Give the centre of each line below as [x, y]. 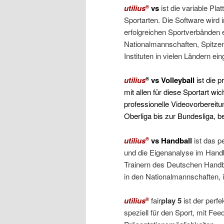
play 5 [171, 201]
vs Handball [172, 140]
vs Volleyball [172, 80]
